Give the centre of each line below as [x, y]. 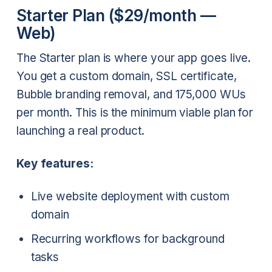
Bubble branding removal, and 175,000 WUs [131, 95]
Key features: [55, 163]
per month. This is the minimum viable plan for [135, 113]
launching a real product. [80, 131]
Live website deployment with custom [130, 196]
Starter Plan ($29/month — [116, 16]
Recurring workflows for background [127, 239]
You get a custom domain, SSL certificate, [126, 76]
